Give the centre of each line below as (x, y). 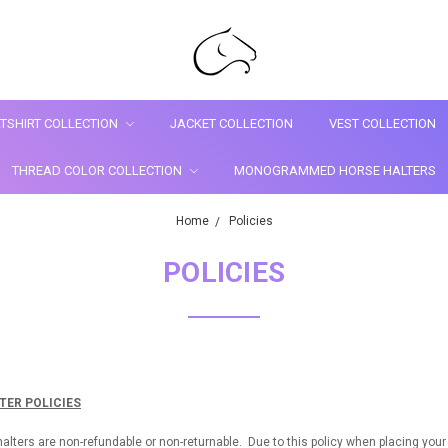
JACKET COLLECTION (231, 123)
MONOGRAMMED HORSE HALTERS (335, 170)
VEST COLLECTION (382, 123)
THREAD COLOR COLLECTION (98, 170)
